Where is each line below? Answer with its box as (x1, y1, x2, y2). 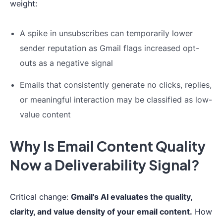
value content (20, 110, 71, 119)
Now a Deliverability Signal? (10, 156, 200, 173)
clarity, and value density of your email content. (10, 207, 192, 217)
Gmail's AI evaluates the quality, (71, 192, 192, 202)
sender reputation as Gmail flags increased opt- (20, 43, 199, 53)
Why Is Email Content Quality (10, 137, 206, 155)
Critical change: (10, 192, 71, 202)
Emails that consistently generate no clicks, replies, (20, 80, 212, 90)
